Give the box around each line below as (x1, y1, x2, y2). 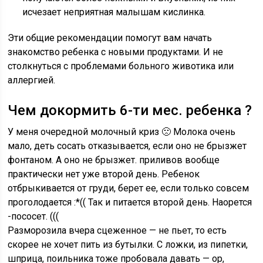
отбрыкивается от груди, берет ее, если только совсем (8, 183, 249, 194)
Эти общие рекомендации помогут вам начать (8, 32, 213, 43)
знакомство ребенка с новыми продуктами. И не (8, 46, 224, 58)
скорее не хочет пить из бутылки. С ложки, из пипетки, (8, 239, 248, 250)
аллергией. (8, 75, 56, 86)
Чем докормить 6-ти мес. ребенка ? (8, 102, 252, 119)
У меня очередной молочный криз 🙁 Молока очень (8, 126, 236, 137)
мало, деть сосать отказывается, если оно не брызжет (8, 140, 247, 151)
